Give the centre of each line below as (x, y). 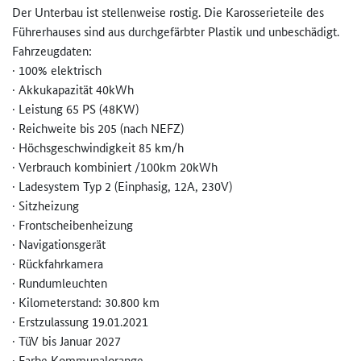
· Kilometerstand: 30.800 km (86, 302)
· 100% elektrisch (57, 70)
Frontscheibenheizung (76, 225)
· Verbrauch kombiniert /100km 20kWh (115, 167)
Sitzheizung (49, 205)
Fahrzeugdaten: (52, 51)
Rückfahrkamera (61, 263)
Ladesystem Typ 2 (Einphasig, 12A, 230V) (125, 186)
